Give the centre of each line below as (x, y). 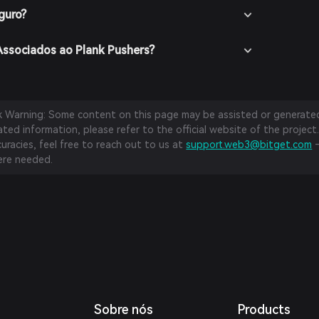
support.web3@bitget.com (249, 145)
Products (263, 309)
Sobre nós (124, 309)
